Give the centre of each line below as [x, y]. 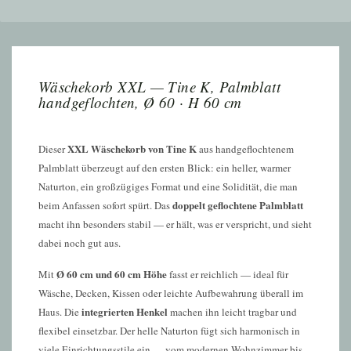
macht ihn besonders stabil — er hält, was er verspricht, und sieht [175, 224]
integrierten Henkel [125, 311]
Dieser [53, 149]
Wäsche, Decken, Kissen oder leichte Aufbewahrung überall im [171, 293]
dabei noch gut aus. [80, 243]
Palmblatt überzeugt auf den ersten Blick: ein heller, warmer [165, 168]
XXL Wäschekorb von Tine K [132, 148]
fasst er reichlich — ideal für [228, 274]
